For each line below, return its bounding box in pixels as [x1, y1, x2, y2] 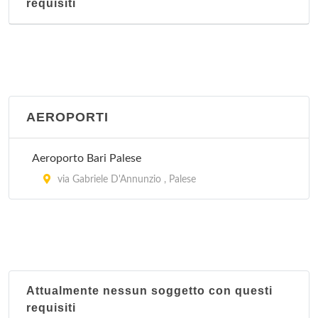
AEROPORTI [26, 110, 109, 124]
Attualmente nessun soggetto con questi [26, 285, 273, 297]
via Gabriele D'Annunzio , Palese [55, 175, 196, 185]
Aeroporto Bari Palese [32, 153, 141, 164]
